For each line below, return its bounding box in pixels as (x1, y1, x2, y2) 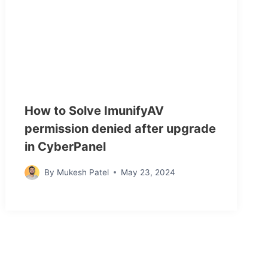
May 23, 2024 (120, 167, 175, 178)
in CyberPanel (25, 139, 106, 154)
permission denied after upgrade (25, 121, 217, 136)
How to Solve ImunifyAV (25, 103, 165, 118)
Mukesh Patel (56, 167, 109, 178)
